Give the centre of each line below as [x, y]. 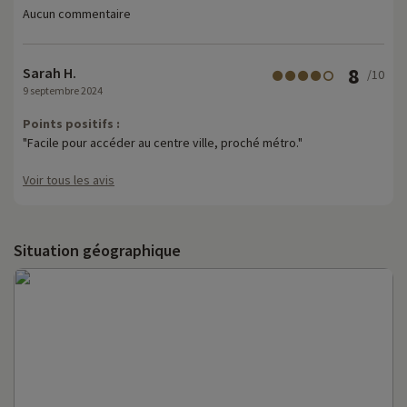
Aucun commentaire [77, 13]
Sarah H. [50, 72]
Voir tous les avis [69, 179]
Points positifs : [71, 123]
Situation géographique [97, 250]
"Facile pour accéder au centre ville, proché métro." [163, 142]
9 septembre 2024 [63, 90]
